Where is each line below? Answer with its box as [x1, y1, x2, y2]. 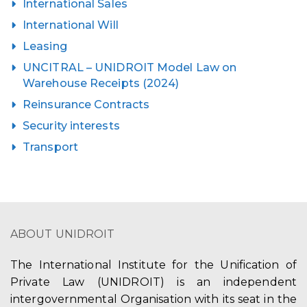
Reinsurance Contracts [23, 97, 150, 111]
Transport [23, 140, 78, 153]
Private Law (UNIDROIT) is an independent [10, 275, 297, 288]
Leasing [23, 39, 67, 53]
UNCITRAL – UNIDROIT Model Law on [23, 60, 237, 74]
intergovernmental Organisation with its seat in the [10, 292, 297, 306]
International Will [23, 18, 119, 32]
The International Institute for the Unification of [10, 258, 297, 271]
